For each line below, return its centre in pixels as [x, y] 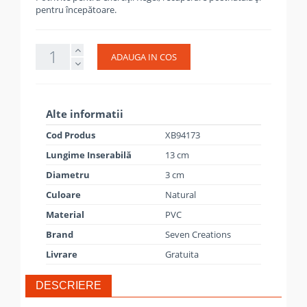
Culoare [63, 195]
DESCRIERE [69, 285]
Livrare [62, 254]
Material [65, 214]
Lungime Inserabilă [89, 155]
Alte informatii [85, 114]
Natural [181, 195]
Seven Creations [198, 234]
